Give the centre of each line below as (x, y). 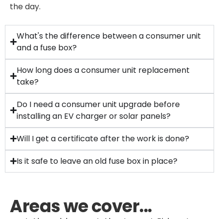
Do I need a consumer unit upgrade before (99, 104)
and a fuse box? (47, 47)
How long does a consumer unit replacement (103, 70)
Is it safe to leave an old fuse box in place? (97, 161)
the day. (25, 7)
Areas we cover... (81, 206)
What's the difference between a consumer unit (109, 36)
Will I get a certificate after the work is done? (103, 138)
